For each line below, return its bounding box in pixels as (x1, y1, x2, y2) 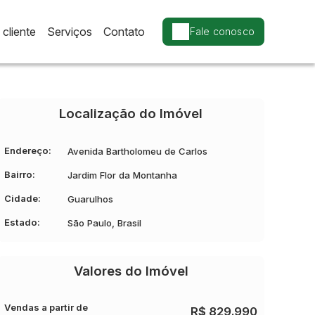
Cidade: (4, 193, 41, 204)
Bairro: (4, 169, 35, 180)
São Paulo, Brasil (67, 217, 141, 229)
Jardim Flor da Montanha (67, 169, 177, 181)
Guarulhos (67, 193, 113, 205)
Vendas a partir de (4, 302, 88, 313)
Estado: (4, 217, 40, 228)
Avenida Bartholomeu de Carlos (67, 146, 207, 157)
